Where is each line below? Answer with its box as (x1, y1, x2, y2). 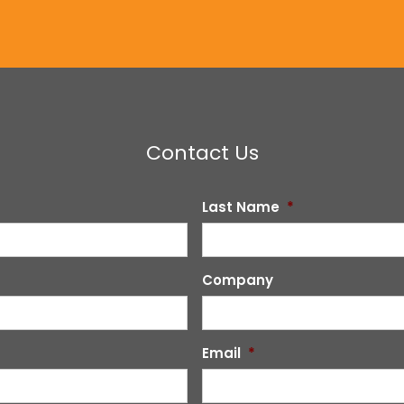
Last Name (202, 197, 280, 216)
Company (202, 271, 273, 289)
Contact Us (145, 139, 259, 167)
